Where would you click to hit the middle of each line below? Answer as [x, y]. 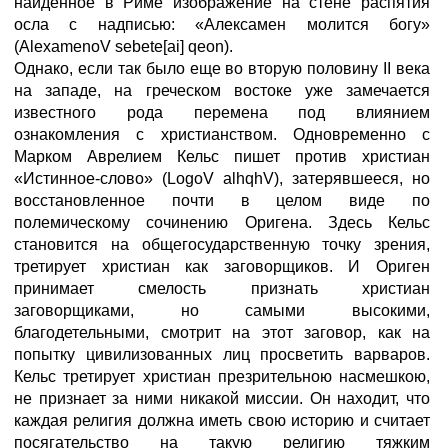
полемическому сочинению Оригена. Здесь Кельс [222, 222]
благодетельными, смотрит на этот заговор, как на [222, 332]
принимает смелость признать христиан [222, 288]
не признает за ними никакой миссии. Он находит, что [222, 398]
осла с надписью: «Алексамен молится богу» [222, 24]
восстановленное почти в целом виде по [222, 200]
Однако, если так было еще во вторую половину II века [222, 68]
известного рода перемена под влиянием [222, 112]
